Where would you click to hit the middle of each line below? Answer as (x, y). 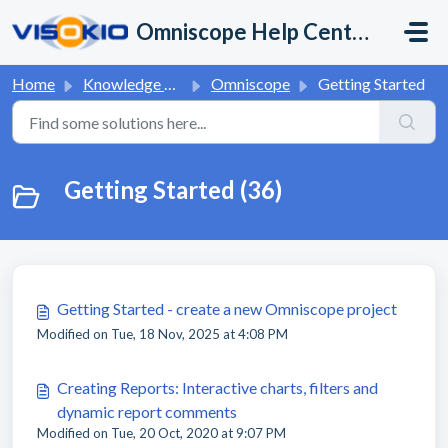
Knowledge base (123, 83)
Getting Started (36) (173, 189)
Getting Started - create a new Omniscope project (227, 308)
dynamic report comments (147, 411)
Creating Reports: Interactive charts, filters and (217, 387)
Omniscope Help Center (361, 31)
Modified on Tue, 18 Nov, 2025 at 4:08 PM (162, 334)
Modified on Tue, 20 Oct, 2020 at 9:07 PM (161, 433)
